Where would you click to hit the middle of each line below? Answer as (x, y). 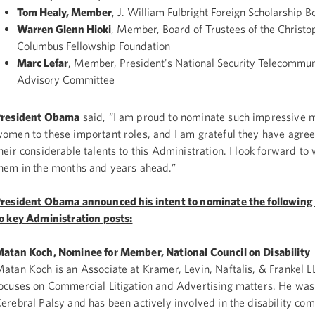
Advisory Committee (65, 79)
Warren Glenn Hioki (64, 28)
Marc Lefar (42, 62)
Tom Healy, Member (64, 12)
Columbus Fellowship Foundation (93, 45)
